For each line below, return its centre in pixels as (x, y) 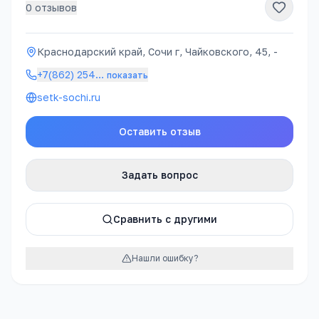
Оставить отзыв (159, 131)
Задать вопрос (159, 175)
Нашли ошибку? (164, 258)
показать (127, 75)
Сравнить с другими (165, 219)
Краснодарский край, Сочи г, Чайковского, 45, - (157, 52)
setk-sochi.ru (69, 97)
